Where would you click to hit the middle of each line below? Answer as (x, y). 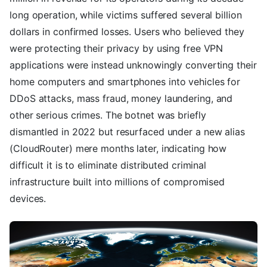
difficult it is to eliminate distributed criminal (108, 165)
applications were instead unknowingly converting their (133, 65)
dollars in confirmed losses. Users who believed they (127, 32)
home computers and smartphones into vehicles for (125, 82)
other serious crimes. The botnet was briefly (108, 115)
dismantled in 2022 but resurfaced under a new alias (127, 132)
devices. (28, 199)
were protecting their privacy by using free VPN (117, 49)
